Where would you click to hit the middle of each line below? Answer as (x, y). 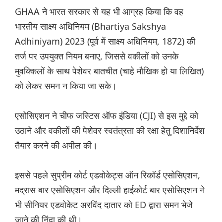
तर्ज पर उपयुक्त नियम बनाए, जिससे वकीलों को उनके (97, 56)
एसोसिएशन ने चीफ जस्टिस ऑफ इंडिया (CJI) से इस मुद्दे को (107, 116)
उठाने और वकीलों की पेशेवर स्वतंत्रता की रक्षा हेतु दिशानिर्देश (110, 131)
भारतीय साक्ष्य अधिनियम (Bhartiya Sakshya (90, 27)
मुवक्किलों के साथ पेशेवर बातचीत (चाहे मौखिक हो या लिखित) (109, 71)
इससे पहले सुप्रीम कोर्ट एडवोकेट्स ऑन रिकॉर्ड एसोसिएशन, (108, 175)
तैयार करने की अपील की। (56, 145)
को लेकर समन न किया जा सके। (66, 86)
